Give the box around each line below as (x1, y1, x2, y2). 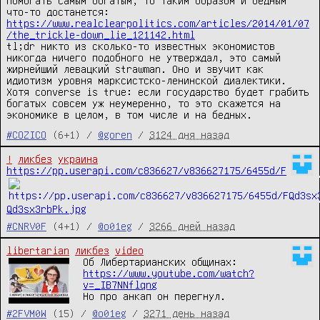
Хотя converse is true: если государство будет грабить (6, 86, 309, 98)
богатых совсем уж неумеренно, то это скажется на (6, 97, 281, 109)
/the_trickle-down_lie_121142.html (6, 29, 195, 41)
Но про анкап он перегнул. (83, 290, 226, 302)
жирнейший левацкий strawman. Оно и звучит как (6, 63, 264, 75)
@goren (98, 129, 132, 141)
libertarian (6, 244, 69, 256)
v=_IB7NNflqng (83, 279, 158, 291)
